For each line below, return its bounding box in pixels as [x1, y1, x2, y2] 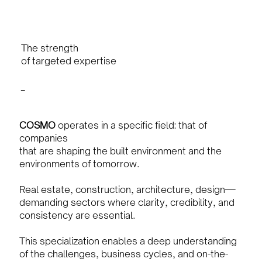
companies [19, 132, 68, 144]
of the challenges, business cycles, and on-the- [19, 248, 228, 260]
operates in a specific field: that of [55, 119, 207, 132]
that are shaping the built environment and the [19, 145, 222, 157]
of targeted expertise [21, 55, 117, 67]
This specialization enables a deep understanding [19, 235, 237, 247]
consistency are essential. [19, 209, 135, 222]
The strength [21, 42, 79, 54]
